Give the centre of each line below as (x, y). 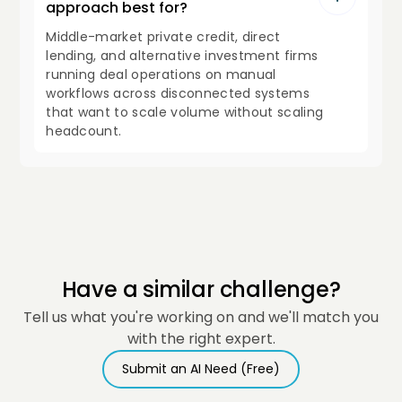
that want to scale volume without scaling (185, 113)
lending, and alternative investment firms (182, 56)
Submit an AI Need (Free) (201, 368)
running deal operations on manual (161, 75)
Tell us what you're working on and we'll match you (201, 317)
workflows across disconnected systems (178, 94)
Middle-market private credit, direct (163, 37)
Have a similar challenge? (201, 289)
